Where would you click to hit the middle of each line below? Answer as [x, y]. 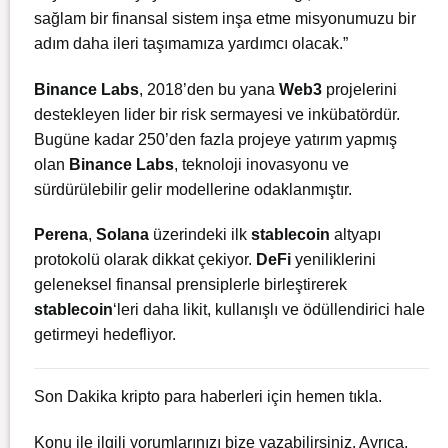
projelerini [359, 89]
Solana [122, 235]
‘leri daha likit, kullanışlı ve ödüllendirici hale [269, 310]
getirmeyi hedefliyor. [105, 335]
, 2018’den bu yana [209, 89]
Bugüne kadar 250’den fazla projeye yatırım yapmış [215, 139]
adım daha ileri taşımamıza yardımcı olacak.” [191, 43]
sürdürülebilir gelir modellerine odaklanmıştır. [193, 189]
